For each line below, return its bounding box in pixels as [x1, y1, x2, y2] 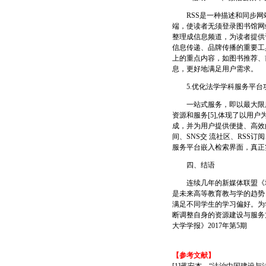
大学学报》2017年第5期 [172, 221, 247, 230]
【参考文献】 [172, 251, 215, 259]
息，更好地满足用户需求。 [172, 65, 258, 73]
